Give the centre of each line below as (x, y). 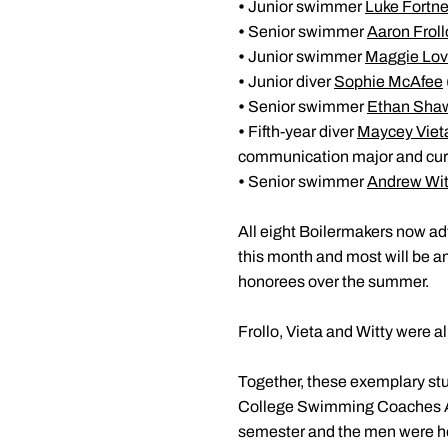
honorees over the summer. (333, 281)
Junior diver (291, 81)
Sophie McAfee (388, 81)
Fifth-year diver (302, 131)
